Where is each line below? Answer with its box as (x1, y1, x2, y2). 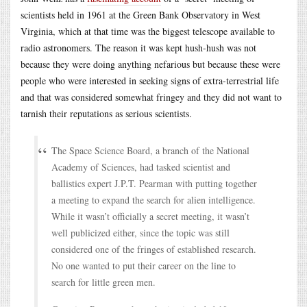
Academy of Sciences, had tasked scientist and (51, 160, 230, 173)
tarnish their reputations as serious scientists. (21, 106, 192, 120)
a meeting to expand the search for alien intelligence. (51, 193, 256, 206)
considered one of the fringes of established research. (51, 242, 256, 256)
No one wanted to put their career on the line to (51, 258, 236, 272)
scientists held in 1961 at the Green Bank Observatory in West (21, 8, 260, 21)
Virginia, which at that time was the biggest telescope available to (21, 24, 275, 38)
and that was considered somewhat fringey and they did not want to (21, 90, 282, 103)
